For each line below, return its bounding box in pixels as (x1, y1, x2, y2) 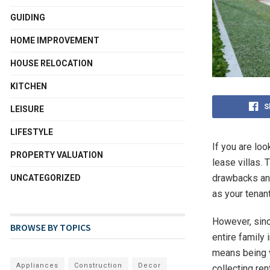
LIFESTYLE (10, 127, 53, 137)
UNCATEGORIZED (10, 173, 81, 183)
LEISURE (10, 104, 44, 114)
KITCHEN (10, 81, 47, 91)
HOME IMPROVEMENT (10, 36, 99, 45)
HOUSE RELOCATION (10, 58, 93, 68)
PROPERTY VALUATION (10, 150, 103, 160)
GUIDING (10, 13, 45, 22)
